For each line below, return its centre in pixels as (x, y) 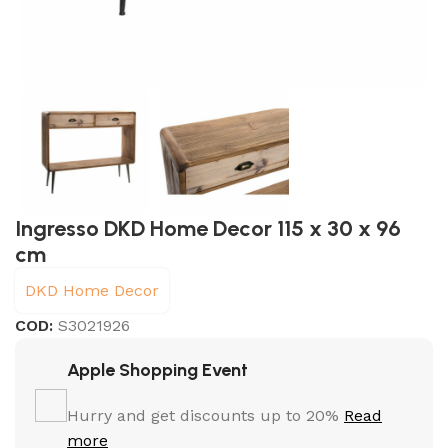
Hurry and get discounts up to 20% (206, 416)
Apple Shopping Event (158, 370)
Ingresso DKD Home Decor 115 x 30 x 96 (208, 229)
